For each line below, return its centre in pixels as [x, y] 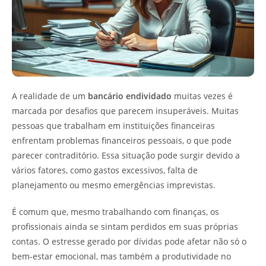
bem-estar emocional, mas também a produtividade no [121, 256]
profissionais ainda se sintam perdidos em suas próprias [125, 226]
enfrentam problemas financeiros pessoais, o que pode [122, 140]
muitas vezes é [202, 96]
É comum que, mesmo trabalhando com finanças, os [115, 211]
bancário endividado [130, 96]
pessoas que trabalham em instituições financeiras [113, 125]
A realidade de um [50, 96]
